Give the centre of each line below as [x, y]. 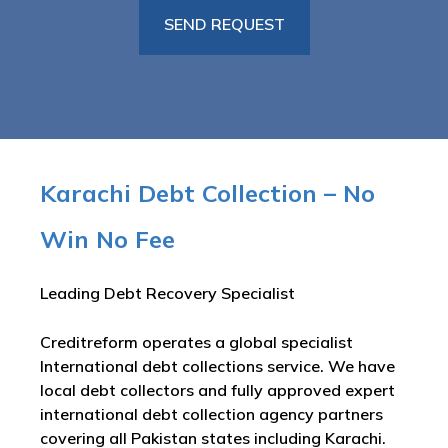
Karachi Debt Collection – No [207, 193]
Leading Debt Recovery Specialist [167, 293]
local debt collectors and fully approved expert [217, 390]
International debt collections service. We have [217, 366]
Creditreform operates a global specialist [196, 342]
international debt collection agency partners [211, 414]
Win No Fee [107, 239]
